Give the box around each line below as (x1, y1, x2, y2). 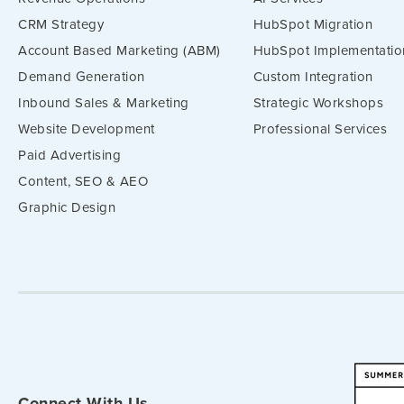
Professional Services (252, 119, 388, 138)
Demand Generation (18, 67, 145, 86)
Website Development (18, 119, 155, 138)
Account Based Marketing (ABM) (18, 41, 221, 60)
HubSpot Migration (252, 14, 373, 33)
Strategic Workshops (252, 93, 384, 112)
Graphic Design (18, 197, 115, 216)
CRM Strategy (18, 14, 104, 33)
